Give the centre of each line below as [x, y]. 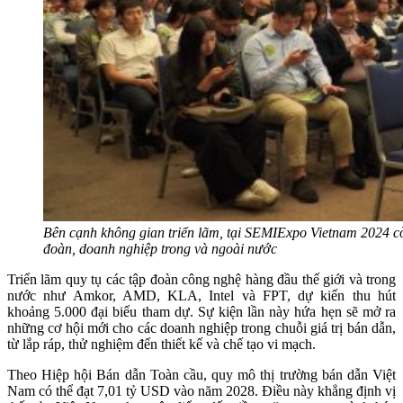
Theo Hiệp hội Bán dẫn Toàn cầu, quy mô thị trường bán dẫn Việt [201, 374]
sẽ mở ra [369, 311]
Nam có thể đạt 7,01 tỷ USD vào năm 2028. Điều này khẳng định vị [201, 390]
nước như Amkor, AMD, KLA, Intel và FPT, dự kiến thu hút [201, 295]
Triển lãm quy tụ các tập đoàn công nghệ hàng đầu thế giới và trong [201, 279]
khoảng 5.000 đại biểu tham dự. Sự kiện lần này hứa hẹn [175, 311]
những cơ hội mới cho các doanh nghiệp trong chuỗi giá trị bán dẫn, [201, 327]
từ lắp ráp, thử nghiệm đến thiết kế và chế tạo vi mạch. [161, 344]
